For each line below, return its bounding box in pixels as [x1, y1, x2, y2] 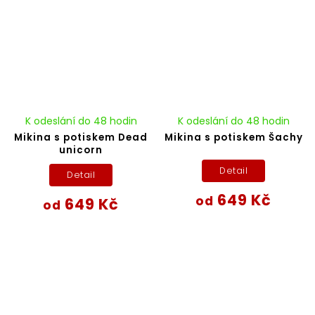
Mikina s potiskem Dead [14, 130, 148, 144]
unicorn [59, 143, 103, 157]
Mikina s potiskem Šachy [164, 130, 303, 144]
